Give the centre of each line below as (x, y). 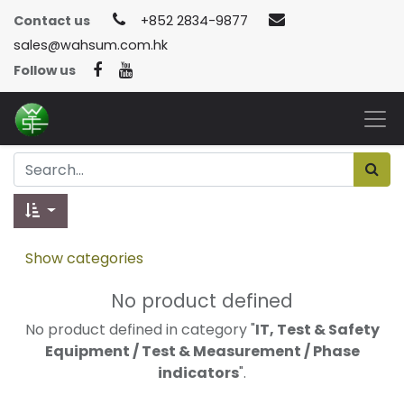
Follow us (45, 70)
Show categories (84, 259)
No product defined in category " (140, 330)
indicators (198, 373)
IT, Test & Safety (317, 330)
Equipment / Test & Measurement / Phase (202, 352)
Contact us (52, 21)
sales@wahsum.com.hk (91, 45)
